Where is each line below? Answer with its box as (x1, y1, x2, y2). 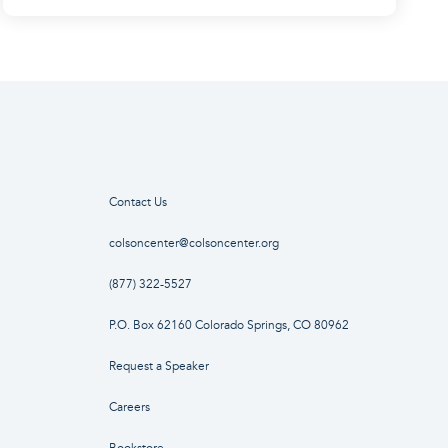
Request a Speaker (108, 359, 209, 375)
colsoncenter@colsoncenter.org (108, 236, 279, 252)
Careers (108, 400, 150, 416)
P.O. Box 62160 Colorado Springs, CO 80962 (108, 318, 349, 334)
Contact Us (108, 195, 167, 211)
